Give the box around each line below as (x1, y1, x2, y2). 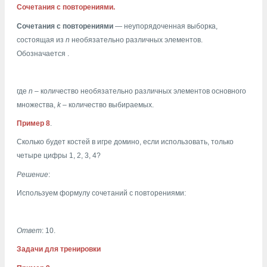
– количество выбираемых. (61, 100, 154, 109)
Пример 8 (17, 119, 50, 128)
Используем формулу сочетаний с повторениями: (17, 189, 186, 198)
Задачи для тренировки (17, 245, 101, 254)
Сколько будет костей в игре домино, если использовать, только (17, 138, 234, 147)
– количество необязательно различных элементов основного (33, 86, 246, 95)
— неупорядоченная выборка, (113, 21, 218, 30)
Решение (17, 170, 48, 179)
